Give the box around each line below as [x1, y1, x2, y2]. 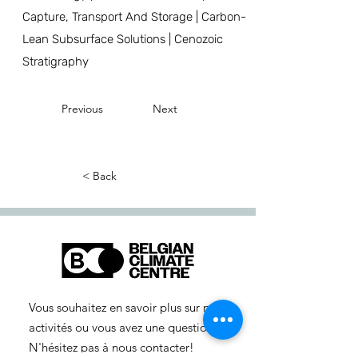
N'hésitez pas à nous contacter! [29, 340, 194, 355]
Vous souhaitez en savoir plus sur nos [29, 300, 221, 315]
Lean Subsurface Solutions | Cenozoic [22, 32, 223, 46]
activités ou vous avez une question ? [29, 320, 222, 335]
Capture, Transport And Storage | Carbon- [22, 10, 246, 24]
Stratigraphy [22, 54, 89, 69]
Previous [62, 101, 103, 116]
